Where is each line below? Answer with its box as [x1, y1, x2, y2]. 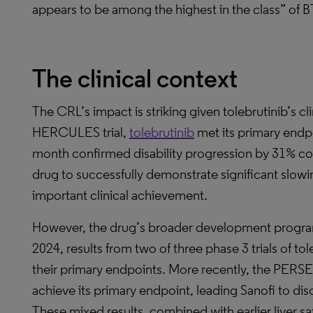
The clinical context [32, 64, 238, 94]
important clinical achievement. [32, 187, 208, 203]
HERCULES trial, [32, 124, 129, 140]
